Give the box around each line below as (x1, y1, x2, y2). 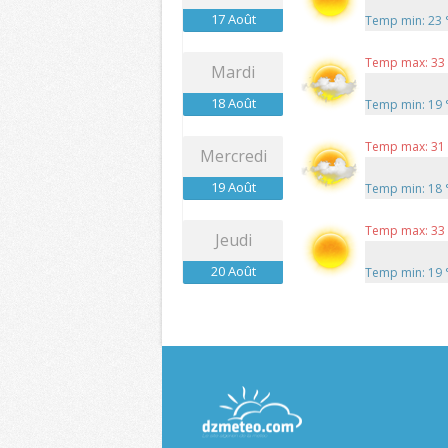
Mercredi (199, 145, 267, 168)
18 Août (210, 94, 256, 113)
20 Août (210, 262, 256, 281)
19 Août (210, 178, 256, 197)
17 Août (210, 10, 256, 29)
